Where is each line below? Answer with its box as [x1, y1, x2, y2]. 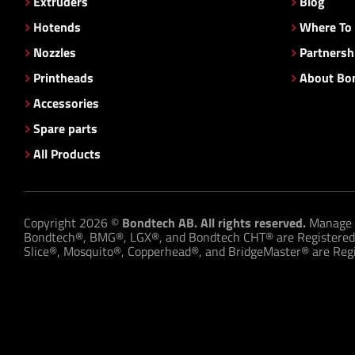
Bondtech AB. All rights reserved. [122, 213, 306, 233]
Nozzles [33, 43, 76, 63]
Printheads [33, 68, 94, 88]
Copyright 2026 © [24, 213, 122, 233]
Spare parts [33, 119, 97, 139]
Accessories [33, 94, 99, 113]
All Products [33, 144, 101, 164]
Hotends [33, 17, 81, 37]
